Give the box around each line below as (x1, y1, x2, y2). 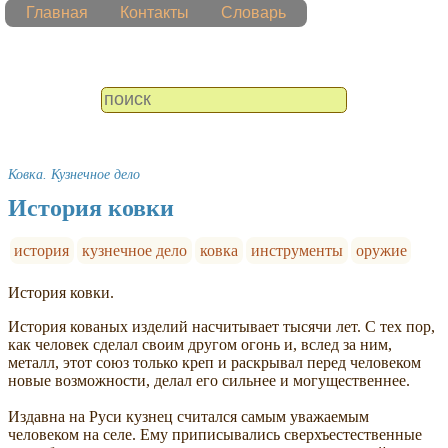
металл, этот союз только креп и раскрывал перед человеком (8, 353, 421, 371)
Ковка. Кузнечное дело (8, 165, 140, 182)
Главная (26, 4, 88, 22)
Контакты (120, 4, 189, 22)
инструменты (250, 241, 343, 259)
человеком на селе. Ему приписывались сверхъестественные (8, 425, 422, 443)
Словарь (221, 4, 286, 22)
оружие (355, 241, 407, 259)
